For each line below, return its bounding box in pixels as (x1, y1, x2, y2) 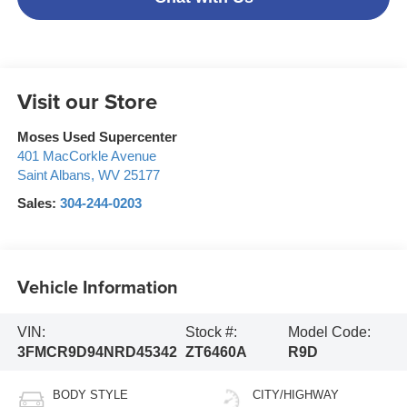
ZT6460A (184, 343, 247, 360)
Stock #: (184, 323, 237, 340)
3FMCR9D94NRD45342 (16, 343, 177, 360)
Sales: (16, 196, 60, 212)
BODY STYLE (52, 388, 128, 402)
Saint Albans (16, 168, 91, 184)
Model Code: (288, 323, 372, 340)
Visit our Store (16, 85, 157, 118)
